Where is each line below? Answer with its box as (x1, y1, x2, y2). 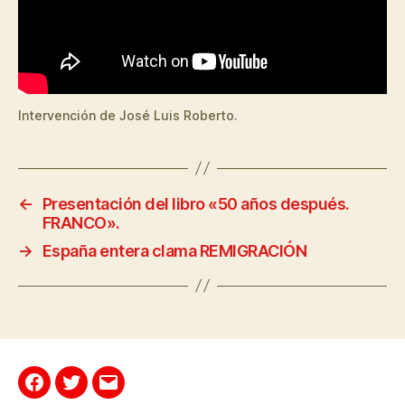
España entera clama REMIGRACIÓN (42, 240, 307, 260)
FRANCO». (42, 212, 120, 232)
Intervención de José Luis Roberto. (18, 107, 238, 123)
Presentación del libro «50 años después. (42, 193, 350, 213)
